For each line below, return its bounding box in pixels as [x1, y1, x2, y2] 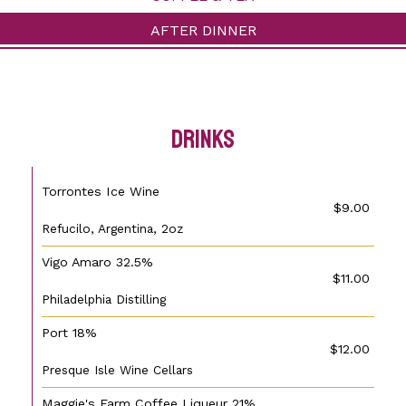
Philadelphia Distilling [42, 292, 166, 306]
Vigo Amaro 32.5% [42, 255, 153, 269]
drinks [171, 123, 235, 155]
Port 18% [42, 325, 97, 340]
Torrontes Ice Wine [42, 184, 159, 198]
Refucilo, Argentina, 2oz [42, 221, 183, 236]
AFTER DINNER [150, 22, 256, 39]
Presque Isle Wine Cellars [42, 362, 193, 377]
